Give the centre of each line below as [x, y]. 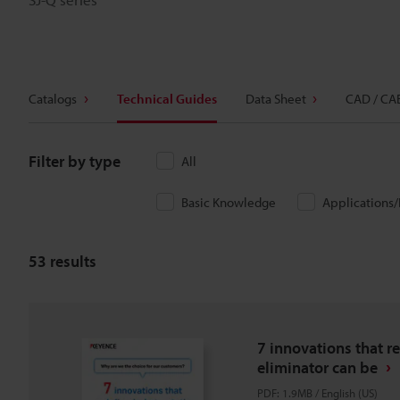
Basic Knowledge [229, 202]
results [71, 261]
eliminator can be [317, 367]
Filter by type [75, 161]
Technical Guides [167, 99]
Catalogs [53, 99]
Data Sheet [275, 99]
